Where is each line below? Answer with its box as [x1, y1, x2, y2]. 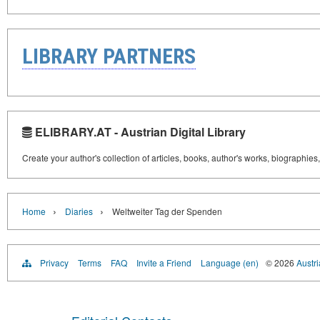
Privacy [40, 256, 69, 269]
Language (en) [201, 256, 259, 269]
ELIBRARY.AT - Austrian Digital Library [32, 124, 246, 141]
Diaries [65, 205, 93, 218]
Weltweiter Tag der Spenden [112, 205, 222, 218]
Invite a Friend [136, 256, 191, 269]
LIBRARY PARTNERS [22, 44, 196, 69]
